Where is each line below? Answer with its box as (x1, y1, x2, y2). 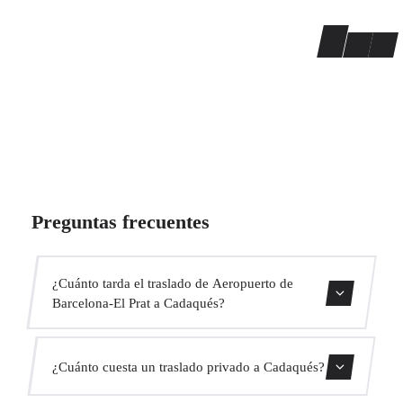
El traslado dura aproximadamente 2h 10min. (42, 346, 273, 362)
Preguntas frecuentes (31, 210, 210, 234)
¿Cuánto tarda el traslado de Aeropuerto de (51, 274, 293, 291)
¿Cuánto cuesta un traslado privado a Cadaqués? (51, 358, 325, 374)
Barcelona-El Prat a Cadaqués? (51, 294, 225, 310)
